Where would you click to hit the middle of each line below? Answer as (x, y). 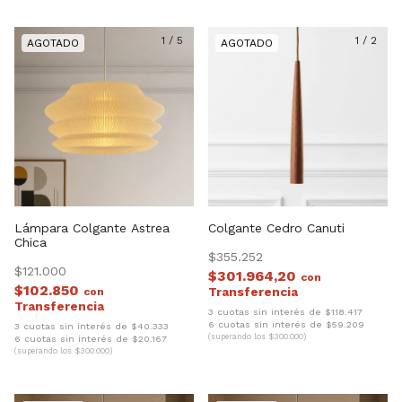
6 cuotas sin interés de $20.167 (91, 339)
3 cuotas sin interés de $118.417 (285, 311)
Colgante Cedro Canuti (276, 227)
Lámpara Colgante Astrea (92, 227)
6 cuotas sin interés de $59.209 (286, 325)
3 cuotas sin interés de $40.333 (92, 326)
